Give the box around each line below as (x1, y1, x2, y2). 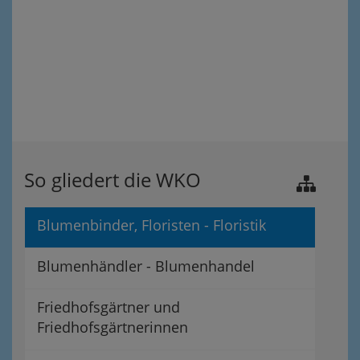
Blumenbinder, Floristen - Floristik (37, 215, 266, 235)
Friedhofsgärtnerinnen (37, 317, 188, 337)
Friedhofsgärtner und (37, 297, 180, 317)
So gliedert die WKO (24, 166, 201, 193)
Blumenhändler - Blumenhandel (37, 256, 255, 276)
